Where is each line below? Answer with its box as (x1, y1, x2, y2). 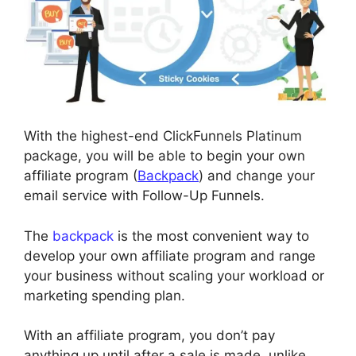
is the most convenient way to (114, 227, 309, 244)
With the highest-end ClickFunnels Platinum (24, 128, 302, 145)
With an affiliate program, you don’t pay (24, 327, 275, 344)
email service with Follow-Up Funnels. (24, 188, 265, 204)
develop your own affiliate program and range (24, 247, 315, 264)
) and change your (199, 168, 315, 184)
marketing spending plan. (24, 287, 185, 304)
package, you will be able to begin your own (24, 148, 305, 164)
